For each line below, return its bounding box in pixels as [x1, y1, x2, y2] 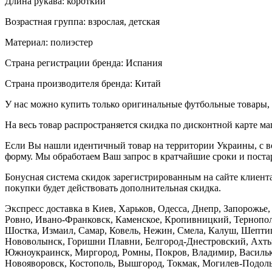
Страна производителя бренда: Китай [5, 78, 161, 89]
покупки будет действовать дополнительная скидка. [5, 182, 221, 193]
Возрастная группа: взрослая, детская [5, 16, 160, 27]
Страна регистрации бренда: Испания [5, 57, 162, 68]
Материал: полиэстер [5, 36, 93, 47]
